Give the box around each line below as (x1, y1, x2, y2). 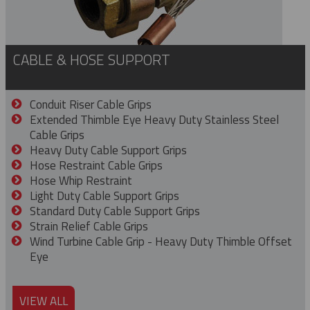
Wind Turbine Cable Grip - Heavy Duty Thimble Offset (30, 232, 292, 250)
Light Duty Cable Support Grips (30, 187, 179, 205)
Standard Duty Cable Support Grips (30, 202, 200, 220)
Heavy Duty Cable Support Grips (30, 141, 187, 159)
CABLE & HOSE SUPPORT (12, 48, 170, 71)
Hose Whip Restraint (30, 172, 132, 190)
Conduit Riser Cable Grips (30, 95, 152, 113)
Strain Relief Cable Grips (30, 217, 148, 235)
